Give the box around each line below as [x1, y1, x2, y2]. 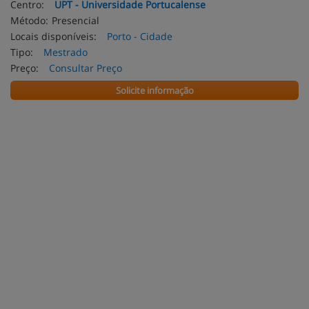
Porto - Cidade [107, 30, 172, 43]
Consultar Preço [49, 61, 122, 74]
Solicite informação [115, 84, 194, 97]
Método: [10, 14, 48, 27]
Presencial [52, 14, 99, 27]
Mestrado [43, 46, 88, 59]
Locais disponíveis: [10, 30, 97, 43]
